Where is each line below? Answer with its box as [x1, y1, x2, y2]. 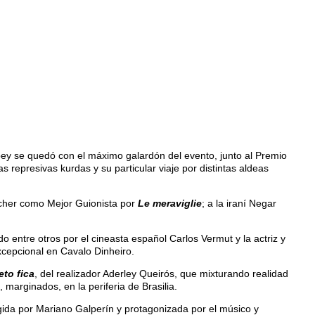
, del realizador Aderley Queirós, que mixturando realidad [34, 267, 288, 279]
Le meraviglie [138, 197, 202, 209]
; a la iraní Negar [202, 197, 276, 209]
